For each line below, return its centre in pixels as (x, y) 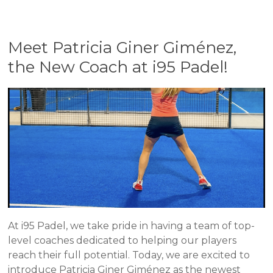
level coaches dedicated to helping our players (122, 240)
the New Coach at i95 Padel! (118, 67)
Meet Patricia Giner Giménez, (122, 47)
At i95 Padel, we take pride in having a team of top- (132, 225)
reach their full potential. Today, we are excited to (129, 255)
